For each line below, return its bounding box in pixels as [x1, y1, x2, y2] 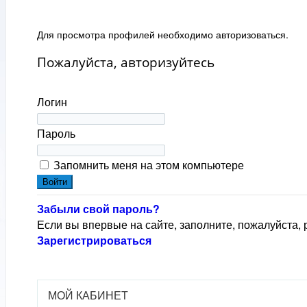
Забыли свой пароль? [37, 201, 160, 217]
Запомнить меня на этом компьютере [53, 157, 244, 173]
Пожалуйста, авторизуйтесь [37, 53, 214, 71]
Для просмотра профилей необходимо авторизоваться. [37, 27, 288, 41]
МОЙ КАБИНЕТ [48, 287, 128, 304]
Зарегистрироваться [37, 232, 151, 249]
